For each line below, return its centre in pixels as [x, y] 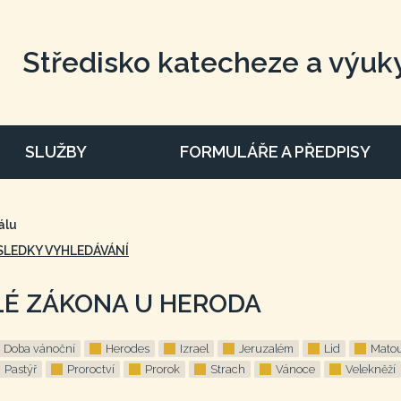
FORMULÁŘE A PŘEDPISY [276, 152]
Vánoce [295, 369]
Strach [228, 369]
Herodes [128, 349]
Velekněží [371, 369]
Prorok [162, 369]
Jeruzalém [266, 349]
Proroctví [91, 369]
